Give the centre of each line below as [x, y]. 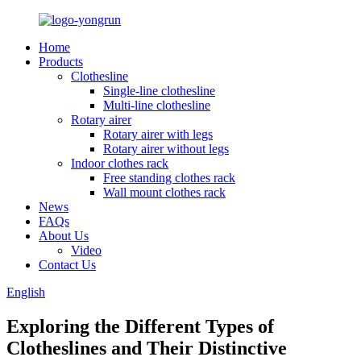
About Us [64, 236]
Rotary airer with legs [158, 134]
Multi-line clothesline [157, 105]
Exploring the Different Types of [140, 326]
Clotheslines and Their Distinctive [147, 348]
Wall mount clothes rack [164, 192]
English [26, 292]
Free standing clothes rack [169, 178]
